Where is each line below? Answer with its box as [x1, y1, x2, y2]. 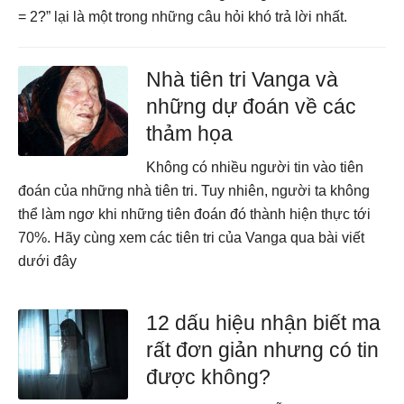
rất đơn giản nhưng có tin [146, 338, 380, 362]
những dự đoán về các [146, 95, 357, 118]
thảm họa [146, 122, 234, 145]
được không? [146, 365, 271, 389]
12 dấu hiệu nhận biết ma [146, 311, 381, 335]
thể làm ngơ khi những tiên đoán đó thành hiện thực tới [18, 207, 371, 222]
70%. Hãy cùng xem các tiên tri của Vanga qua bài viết [18, 230, 364, 245]
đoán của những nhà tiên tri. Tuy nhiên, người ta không [18, 183, 370, 198]
